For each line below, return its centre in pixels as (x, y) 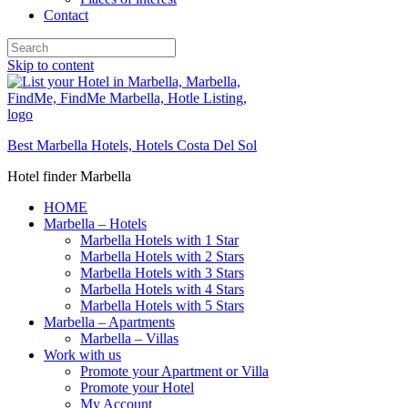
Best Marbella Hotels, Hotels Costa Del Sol (132, 145)
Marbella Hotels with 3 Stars (162, 273)
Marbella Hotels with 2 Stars (162, 256)
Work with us (82, 355)
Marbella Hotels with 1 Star (159, 240)
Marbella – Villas (129, 338)
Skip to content (51, 65)
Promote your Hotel (137, 388)
